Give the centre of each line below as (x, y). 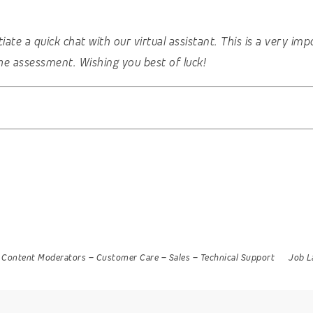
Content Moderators (44, 257)
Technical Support (237, 257)
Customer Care (127, 257)
